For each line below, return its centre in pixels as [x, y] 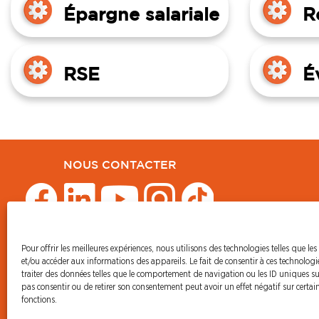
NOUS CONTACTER [120, 166]
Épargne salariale [141, 16]
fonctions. [39, 300]
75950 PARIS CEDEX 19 [120, 280]
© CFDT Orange [120, 253]
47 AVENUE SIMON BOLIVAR [120, 266]
